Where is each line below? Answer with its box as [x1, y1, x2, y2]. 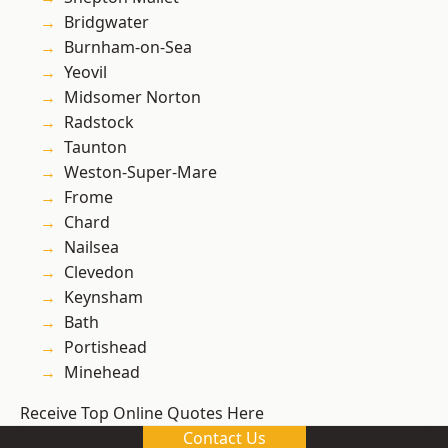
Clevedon [64, 261, 134, 284]
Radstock [64, 111, 134, 134]
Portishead [64, 336, 147, 359]
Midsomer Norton [64, 86, 201, 109]
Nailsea [64, 236, 119, 259]
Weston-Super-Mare [64, 161, 217, 184]
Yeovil [64, 61, 107, 84]
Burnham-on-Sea [64, 36, 192, 59]
